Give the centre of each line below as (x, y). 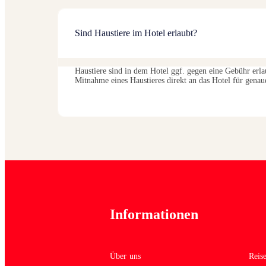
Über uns (126, 256)
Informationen (154, 214)
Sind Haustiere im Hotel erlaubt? (136, 33)
